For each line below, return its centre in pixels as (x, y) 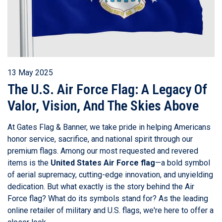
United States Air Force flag (103, 163)
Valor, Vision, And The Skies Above (103, 106)
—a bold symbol (183, 163)
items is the (29, 163)
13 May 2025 (30, 73)
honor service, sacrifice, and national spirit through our (100, 139)
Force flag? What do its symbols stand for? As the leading (108, 199)
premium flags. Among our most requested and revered (103, 151)
